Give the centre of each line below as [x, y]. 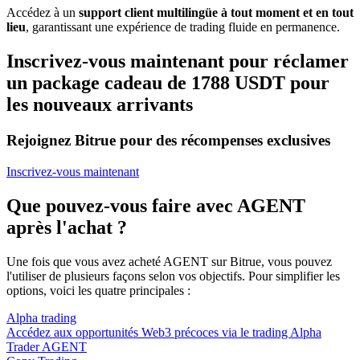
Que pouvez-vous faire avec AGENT [156, 205]
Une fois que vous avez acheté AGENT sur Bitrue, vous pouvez [169, 261]
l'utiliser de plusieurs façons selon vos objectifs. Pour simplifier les [173, 276]
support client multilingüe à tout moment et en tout [216, 13]
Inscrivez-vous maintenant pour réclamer [178, 61]
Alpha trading [41, 317]
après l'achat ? [67, 227]
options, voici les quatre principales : [98, 290]
